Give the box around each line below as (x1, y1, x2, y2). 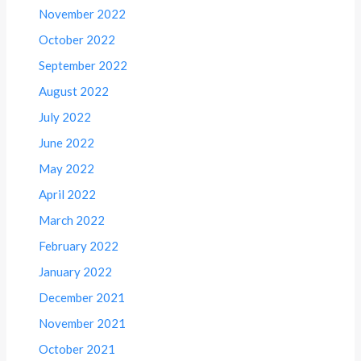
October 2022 (39, 31, 116, 47)
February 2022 (39, 238, 119, 253)
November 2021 (39, 315, 127, 330)
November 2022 (39, 6, 127, 21)
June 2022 (39, 135, 95, 150)
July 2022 (39, 109, 92, 124)
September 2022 (39, 57, 128, 73)
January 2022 (39, 263, 113, 279)
